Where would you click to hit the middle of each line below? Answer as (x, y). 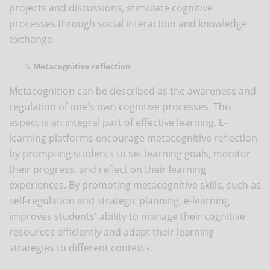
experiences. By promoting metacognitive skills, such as (135, 185)
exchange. (32, 39)
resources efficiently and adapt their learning (111, 232)
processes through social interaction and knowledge (128, 23)
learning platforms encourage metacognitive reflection (133, 138)
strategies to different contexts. (81, 247)
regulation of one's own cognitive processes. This (121, 106)
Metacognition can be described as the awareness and (133, 91)
